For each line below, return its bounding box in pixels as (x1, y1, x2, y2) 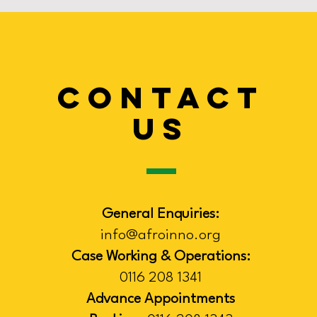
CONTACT (57, 78, 266, 117)
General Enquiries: (102, 207, 220, 221)
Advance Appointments (86, 292, 236, 306)
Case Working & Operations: (71, 250, 250, 264)
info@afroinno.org (100, 229, 221, 243)
